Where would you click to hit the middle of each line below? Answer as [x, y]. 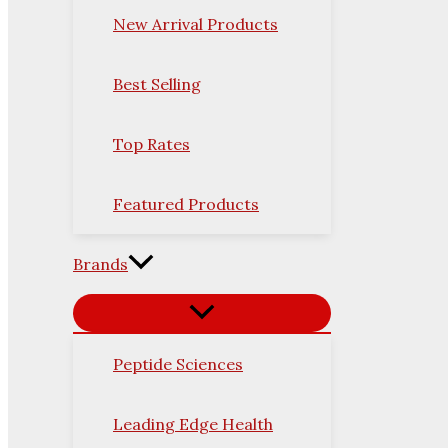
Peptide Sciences [178, 364]
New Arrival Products [195, 24]
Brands [100, 264]
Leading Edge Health [193, 424]
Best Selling [157, 84]
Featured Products [186, 204]
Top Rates [151, 144]
